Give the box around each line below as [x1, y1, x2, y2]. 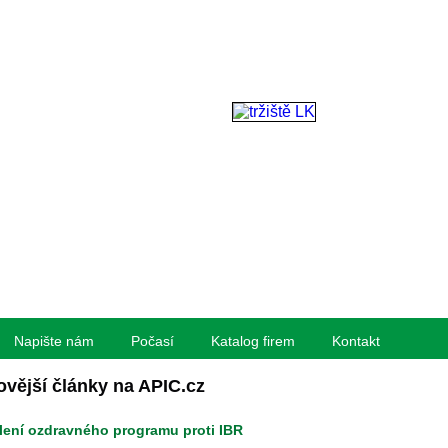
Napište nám [13, 333, 94, 349]
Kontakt [331, 333, 380, 349]
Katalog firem [210, 333, 295, 349]
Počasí [130, 333, 174, 349]
